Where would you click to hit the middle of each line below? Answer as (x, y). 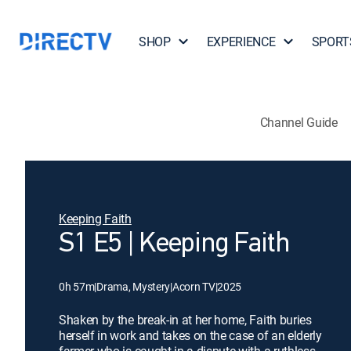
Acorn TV (194, 286)
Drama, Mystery (134, 286)
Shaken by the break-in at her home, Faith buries (185, 320)
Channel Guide (299, 122)
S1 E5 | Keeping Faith (174, 244)
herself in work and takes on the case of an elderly (190, 335)
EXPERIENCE (241, 42)
